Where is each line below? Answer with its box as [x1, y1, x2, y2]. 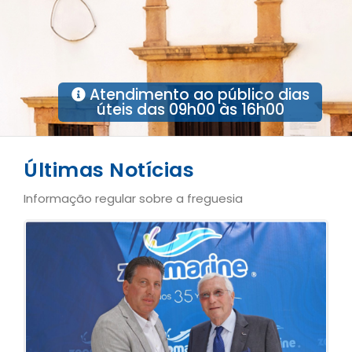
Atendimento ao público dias [85, 84, 310, 105]
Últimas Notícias [24, 156, 194, 184]
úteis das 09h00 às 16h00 [96, 99, 284, 120]
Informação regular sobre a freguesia [24, 190, 243, 207]
